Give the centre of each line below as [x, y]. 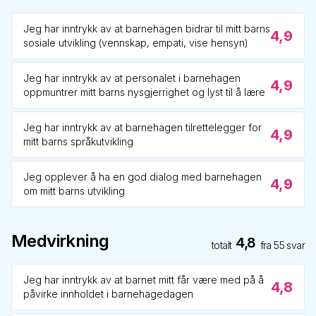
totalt [221, 245]
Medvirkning [60, 241]
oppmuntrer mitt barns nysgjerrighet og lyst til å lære [144, 92]
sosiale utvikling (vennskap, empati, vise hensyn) [136, 43]
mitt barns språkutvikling [78, 141]
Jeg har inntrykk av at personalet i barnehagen [132, 78]
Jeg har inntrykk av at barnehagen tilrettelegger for [142, 127]
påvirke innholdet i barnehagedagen [108, 294]
